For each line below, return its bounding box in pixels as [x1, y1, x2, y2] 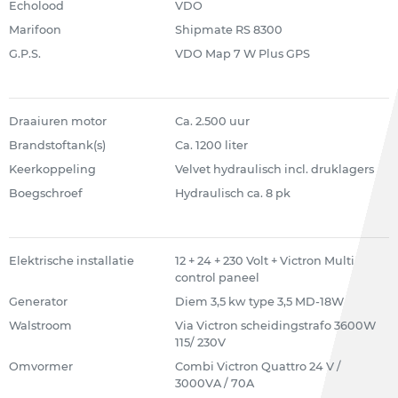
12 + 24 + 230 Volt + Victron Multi [174, 254, 354, 267]
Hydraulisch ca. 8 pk [174, 187, 291, 200]
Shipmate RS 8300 [174, 23, 283, 36]
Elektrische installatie [9, 254, 134, 267]
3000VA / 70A [174, 377, 254, 390]
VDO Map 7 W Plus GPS [174, 47, 310, 60]
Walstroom [9, 319, 72, 332]
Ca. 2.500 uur [174, 115, 250, 128]
